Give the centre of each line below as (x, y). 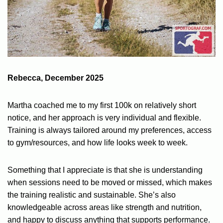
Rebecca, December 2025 (56, 78)
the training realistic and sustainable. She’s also (92, 195)
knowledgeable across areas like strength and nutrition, (105, 207)
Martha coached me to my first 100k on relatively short (102, 105)
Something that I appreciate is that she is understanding (105, 170)
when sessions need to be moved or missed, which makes (110, 182)
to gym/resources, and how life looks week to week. (98, 142)
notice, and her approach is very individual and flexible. (104, 117)
